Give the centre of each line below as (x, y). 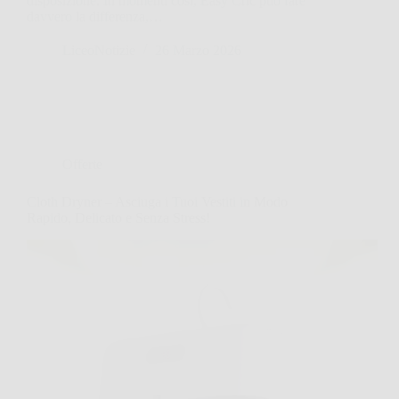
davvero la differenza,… (95, 16)
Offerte (82, 164)
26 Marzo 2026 (198, 50)
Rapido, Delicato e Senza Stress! (118, 217)
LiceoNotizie (99, 50)
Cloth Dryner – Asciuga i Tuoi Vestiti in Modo (157, 201)
